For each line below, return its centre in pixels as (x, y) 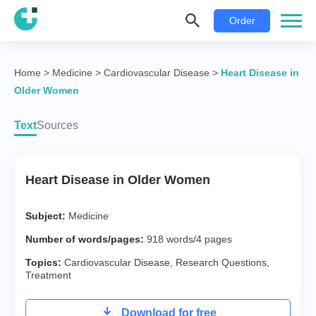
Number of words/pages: (85, 239)
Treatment (48, 275)
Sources (57, 125)
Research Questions (221, 262)
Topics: (43, 262)
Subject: (45, 216)
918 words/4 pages (188, 239)
